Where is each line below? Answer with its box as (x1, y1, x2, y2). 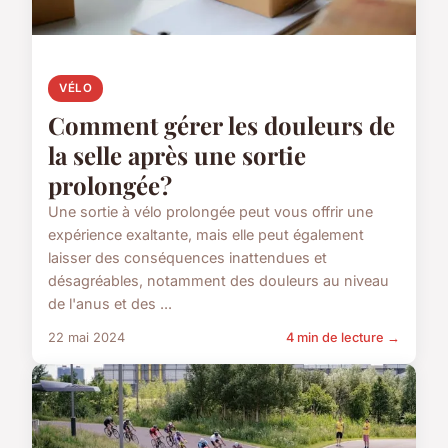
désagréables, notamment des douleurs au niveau (48, 271, 389, 289)
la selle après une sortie (48, 138, 306, 171)
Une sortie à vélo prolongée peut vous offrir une (48, 202, 373, 220)
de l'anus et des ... (48, 294, 172, 312)
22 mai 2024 (48, 329, 125, 345)
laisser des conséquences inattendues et (48, 248, 327, 266)
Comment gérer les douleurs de (48, 108, 395, 141)
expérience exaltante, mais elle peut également (48, 225, 364, 243)
